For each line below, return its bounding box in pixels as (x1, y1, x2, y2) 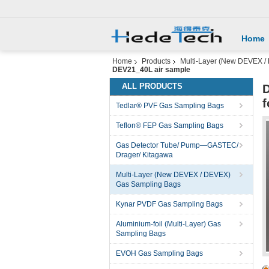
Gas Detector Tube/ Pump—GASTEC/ (116, 141, 238, 150)
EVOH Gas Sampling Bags (116, 249, 203, 258)
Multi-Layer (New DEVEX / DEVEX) (116, 171, 231, 179)
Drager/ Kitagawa (116, 151, 173, 159)
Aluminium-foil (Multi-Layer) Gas (116, 220, 221, 228)
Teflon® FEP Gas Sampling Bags (116, 121, 223, 130)
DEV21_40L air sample (112, 65, 190, 74)
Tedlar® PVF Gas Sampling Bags (116, 101, 224, 110)
